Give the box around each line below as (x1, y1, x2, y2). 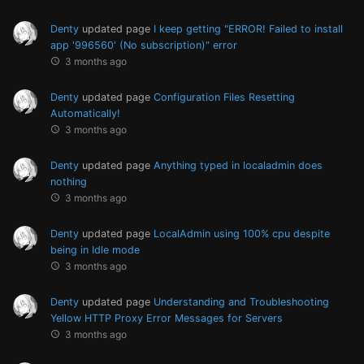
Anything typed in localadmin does (154, 158, 323, 171)
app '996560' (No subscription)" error (50, 38, 237, 51)
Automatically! (50, 106, 120, 119)
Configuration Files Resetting (154, 90, 295, 103)
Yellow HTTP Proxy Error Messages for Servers (50, 311, 283, 324)
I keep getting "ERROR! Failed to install (154, 22, 343, 35)
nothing (50, 175, 87, 188)
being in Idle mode (50, 243, 140, 256)
